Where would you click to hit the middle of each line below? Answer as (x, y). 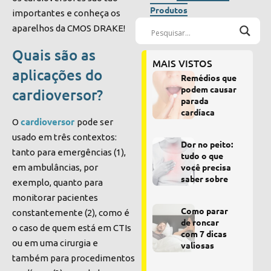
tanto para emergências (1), (69, 152)
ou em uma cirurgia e (55, 243)
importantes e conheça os (66, 13)
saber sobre (204, 179)
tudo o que (202, 156)
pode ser (95, 122)
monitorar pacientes (55, 197)
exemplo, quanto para (57, 182)
